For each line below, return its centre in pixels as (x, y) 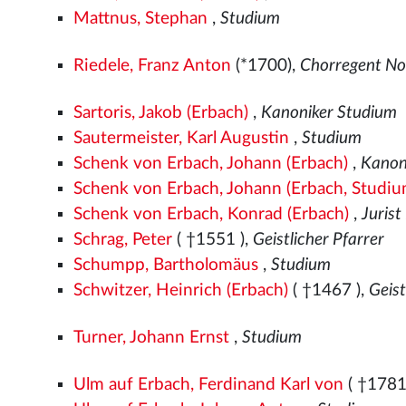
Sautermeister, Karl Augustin (182, 138)
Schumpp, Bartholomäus (166, 265)
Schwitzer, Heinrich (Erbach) (181, 290)
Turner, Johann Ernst (152, 337)
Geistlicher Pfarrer (319, 239)
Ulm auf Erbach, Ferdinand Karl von (209, 384)
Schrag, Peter (123, 239)
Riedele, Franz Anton (153, 65)
